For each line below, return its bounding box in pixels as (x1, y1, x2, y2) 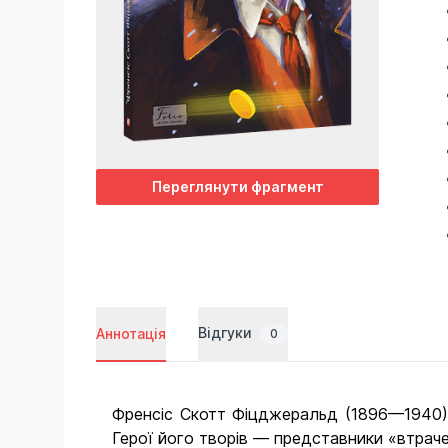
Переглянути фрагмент (151, 178, 324, 196)
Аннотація (96, 324, 166, 342)
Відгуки (198, 324, 256, 341)
